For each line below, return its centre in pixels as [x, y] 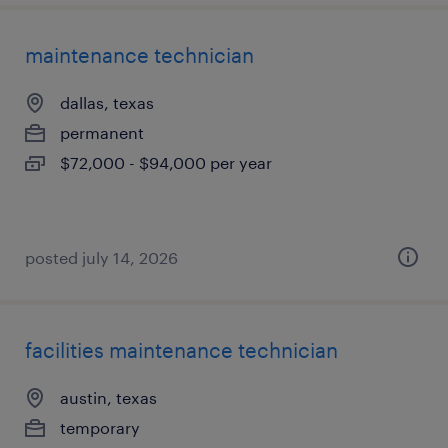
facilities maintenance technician [181, 350]
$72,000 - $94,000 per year [166, 162]
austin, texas [108, 397]
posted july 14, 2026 [101, 257]
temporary [100, 427]
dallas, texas [107, 102]
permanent [102, 132]
